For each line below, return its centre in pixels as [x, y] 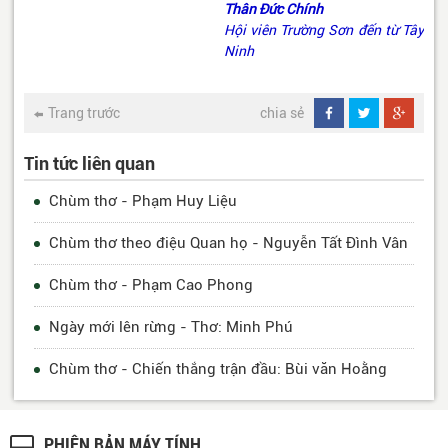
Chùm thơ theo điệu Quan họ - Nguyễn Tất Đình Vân [228, 243]
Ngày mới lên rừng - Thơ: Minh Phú [171, 327]
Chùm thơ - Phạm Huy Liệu [143, 201]
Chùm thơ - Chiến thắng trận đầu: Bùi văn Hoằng [218, 369]
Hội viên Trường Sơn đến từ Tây [324, 30]
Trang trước [84, 113]
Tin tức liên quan [89, 164]
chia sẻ [282, 113]
